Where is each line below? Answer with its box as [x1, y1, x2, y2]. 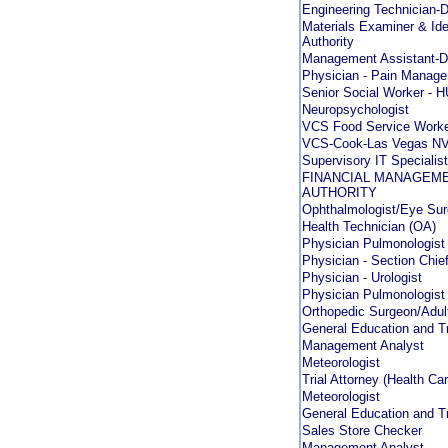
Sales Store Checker [302, 423, 422, 438]
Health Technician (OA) [302, 219, 436, 234]
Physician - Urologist [302, 270, 422, 285]
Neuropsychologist [302, 102, 409, 117]
